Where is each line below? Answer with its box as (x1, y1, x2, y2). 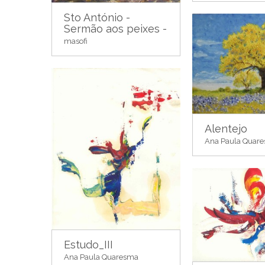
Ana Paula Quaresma (64, 253, 138, 262)
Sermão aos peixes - (64, 22, 167, 35)
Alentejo (205, 122, 247, 135)
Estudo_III (64, 238, 113, 251)
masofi (64, 37, 88, 46)
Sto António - (64, 11, 130, 24)
